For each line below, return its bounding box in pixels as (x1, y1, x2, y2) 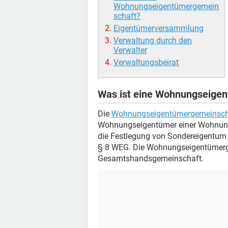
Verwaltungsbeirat (113, 58, 179, 67)
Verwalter (113, 45, 147, 55)
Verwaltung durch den (113, 36, 192, 45)
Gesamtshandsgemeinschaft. (98, 154, 204, 163)
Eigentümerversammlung (113, 23, 204, 33)
